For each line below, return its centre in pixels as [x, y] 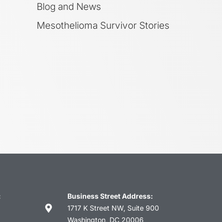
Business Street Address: [110, 196]
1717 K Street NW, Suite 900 [113, 208]
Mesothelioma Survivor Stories [103, 25]
